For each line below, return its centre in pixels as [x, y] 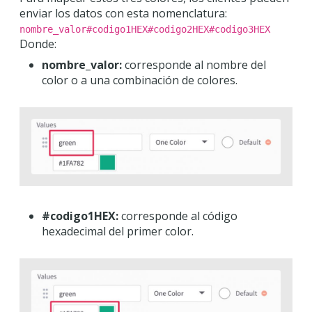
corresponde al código [178, 216]
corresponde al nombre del [194, 64]
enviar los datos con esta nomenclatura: [123, 13]
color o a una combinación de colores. [140, 80]
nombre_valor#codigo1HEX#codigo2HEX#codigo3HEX [145, 29]
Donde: [38, 44]
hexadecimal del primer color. [118, 231]
